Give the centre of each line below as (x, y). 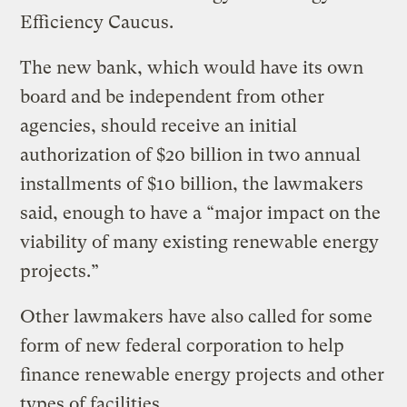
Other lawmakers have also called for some (197, 316)
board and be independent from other (173, 96)
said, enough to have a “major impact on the (201, 213)
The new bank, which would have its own (192, 67)
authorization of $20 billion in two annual (191, 154)
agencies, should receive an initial (159, 125)
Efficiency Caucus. (97, 22)
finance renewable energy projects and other (203, 374)
